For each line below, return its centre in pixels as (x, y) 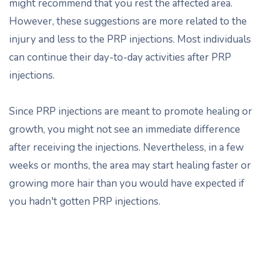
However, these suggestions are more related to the (128, 21)
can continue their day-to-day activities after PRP (120, 57)
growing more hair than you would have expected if (127, 183)
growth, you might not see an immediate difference (125, 129)
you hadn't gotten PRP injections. (85, 201)
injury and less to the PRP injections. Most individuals (130, 39)
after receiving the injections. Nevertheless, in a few (126, 147)
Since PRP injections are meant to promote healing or (131, 111)
